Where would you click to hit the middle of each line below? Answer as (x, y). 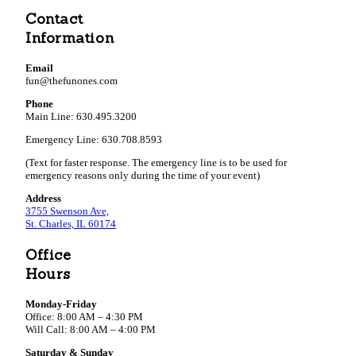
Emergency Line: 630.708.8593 (94, 139)
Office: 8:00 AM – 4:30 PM (84, 317)
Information (70, 38)
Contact (54, 19)
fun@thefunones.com (72, 80)
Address (43, 198)
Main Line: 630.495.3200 (81, 116)
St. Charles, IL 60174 (71, 223)
